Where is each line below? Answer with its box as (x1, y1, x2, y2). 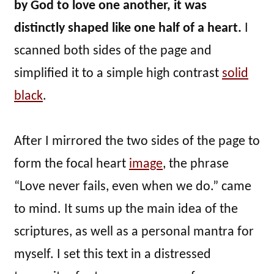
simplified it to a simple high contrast (14, 67, 222, 81)
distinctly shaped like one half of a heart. (14, 21, 242, 36)
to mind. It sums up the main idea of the (14, 202, 238, 217)
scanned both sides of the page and (14, 44, 212, 59)
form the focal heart (14, 157, 129, 172)
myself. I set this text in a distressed (14, 248, 211, 262)
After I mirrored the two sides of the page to (14, 135, 260, 149)
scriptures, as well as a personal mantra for (14, 225, 254, 240)
